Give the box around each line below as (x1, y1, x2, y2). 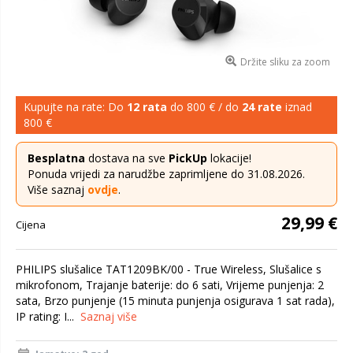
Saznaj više (80, 309, 137, 324)
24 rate (242, 99, 282, 114)
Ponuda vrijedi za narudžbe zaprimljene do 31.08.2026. (28, 166, 305, 181)
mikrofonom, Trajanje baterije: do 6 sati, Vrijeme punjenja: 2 (16, 277, 324, 292)
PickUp (169, 150, 207, 165)
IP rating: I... (16, 309, 80, 324)
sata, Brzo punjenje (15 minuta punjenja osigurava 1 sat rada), (16, 293, 335, 308)
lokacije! (207, 150, 251, 165)
